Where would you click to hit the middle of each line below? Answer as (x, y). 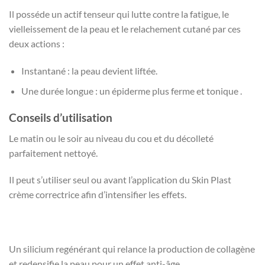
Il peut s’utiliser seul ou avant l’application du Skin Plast (120, 180)
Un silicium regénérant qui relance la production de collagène (132, 248)
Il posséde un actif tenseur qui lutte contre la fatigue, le (119, 14)
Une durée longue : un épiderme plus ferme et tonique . (131, 91)
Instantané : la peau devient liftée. (89, 70)
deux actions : (37, 43)
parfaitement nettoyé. (53, 153)
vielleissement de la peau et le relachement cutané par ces (125, 28)
